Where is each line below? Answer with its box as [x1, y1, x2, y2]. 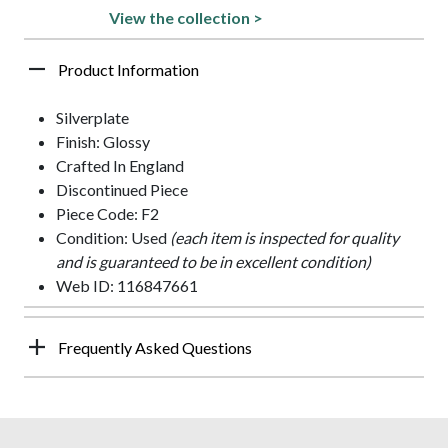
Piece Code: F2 [56, 203, 159, 223]
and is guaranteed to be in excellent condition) [56, 251, 371, 271]
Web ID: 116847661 [56, 275, 198, 295]
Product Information [58, 59, 199, 79]
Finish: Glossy [56, 131, 150, 151]
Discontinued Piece [56, 179, 188, 199]
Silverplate [56, 107, 129, 127]
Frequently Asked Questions [58, 337, 252, 357]
